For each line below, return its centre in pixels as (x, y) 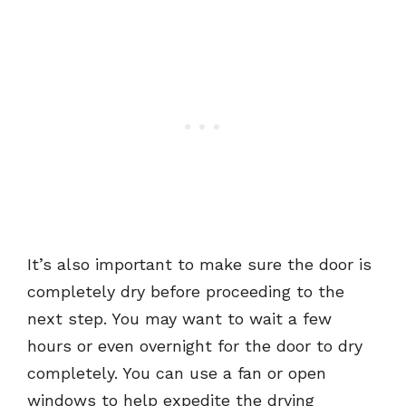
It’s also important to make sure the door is (199, 265)
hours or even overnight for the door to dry (195, 346)
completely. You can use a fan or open (177, 373)
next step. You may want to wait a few (179, 319)
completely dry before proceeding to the (186, 292)
